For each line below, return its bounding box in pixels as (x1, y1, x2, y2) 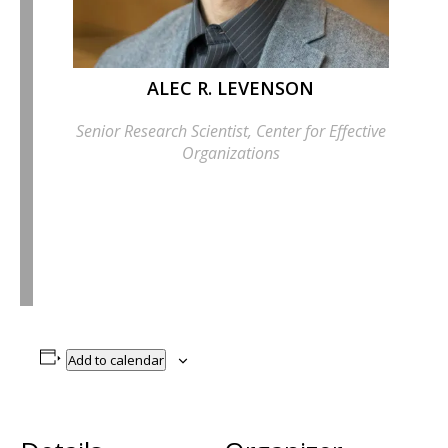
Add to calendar (67, 350, 164, 369)
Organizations (181, 141, 280, 164)
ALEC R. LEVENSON (147, 76, 314, 101)
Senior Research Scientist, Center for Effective (75, 119, 386, 142)
